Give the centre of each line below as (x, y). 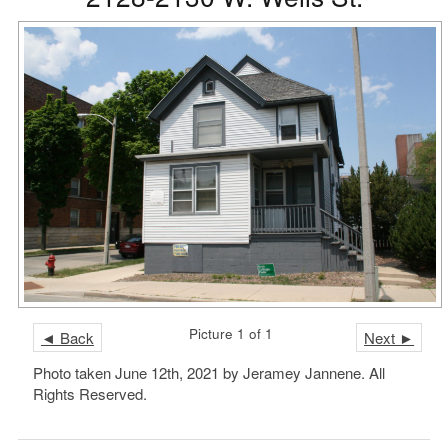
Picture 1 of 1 (230, 333)
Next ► (389, 337)
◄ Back (67, 337)
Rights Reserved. (89, 393)
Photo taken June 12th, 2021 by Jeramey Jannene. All (208, 372)
